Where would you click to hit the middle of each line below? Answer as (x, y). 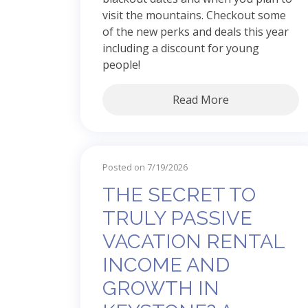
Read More (201, 99)
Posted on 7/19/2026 (145, 167)
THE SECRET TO (179, 194)
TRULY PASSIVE (177, 218)
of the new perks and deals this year (196, 31)
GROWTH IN (161, 288)
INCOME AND (166, 264)
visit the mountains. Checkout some (194, 15)
